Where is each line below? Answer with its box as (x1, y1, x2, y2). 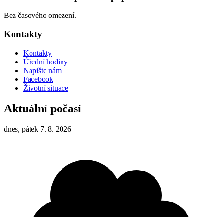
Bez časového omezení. (4, 11, 76, 20)
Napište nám (23, 66, 62, 75)
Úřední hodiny (23, 57, 68, 66)
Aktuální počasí (4, 102, 81, 115)
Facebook (23, 75, 53, 83)
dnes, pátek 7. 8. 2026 (4, 124, 71, 133)
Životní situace (23, 83, 68, 92)
